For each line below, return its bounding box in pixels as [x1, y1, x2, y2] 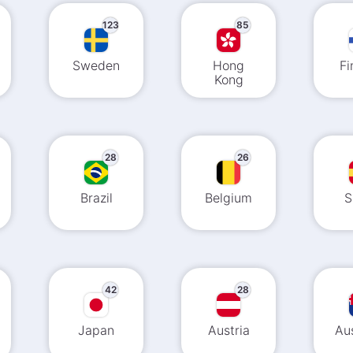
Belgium [205, 190, 252, 206]
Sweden [72, 58, 120, 73]
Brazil [80, 190, 113, 206]
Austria [207, 322, 250, 338]
